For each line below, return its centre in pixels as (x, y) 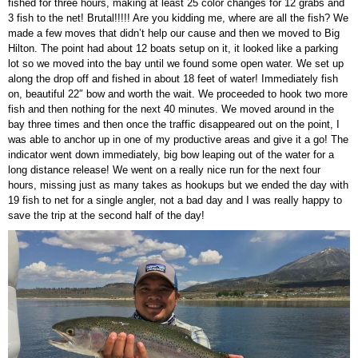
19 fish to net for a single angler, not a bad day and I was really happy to (175, 200)
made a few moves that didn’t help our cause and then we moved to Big (174, 33)
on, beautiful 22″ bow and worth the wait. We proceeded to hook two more (178, 93)
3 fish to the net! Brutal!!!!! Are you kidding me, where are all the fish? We (178, 18)
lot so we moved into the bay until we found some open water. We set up (176, 63)
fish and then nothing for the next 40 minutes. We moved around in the (171, 109)
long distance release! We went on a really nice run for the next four (164, 169)
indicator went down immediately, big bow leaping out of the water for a (171, 154)
